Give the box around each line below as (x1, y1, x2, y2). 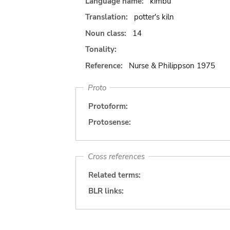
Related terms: (88, 169, 141, 180)
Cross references (87, 151, 145, 162)
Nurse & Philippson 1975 (128, 60, 215, 71)
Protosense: (88, 117, 131, 127)
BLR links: (88, 186, 124, 196)
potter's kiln (133, 12, 174, 22)
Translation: (85, 12, 130, 22)
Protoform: (88, 101, 128, 111)
